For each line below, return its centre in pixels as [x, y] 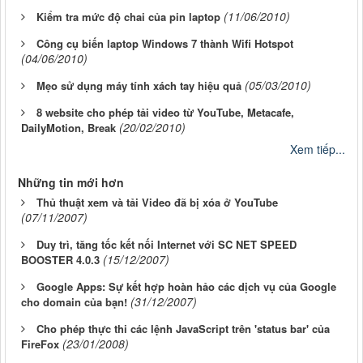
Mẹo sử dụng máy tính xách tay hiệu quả [139, 86]
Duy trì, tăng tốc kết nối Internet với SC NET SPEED [167, 245]
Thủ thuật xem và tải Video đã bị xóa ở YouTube [157, 203]
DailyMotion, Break [68, 128]
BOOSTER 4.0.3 [60, 260]
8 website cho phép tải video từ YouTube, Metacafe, [165, 113]
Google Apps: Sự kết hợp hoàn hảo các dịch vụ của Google [186, 287]
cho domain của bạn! [74, 302]
